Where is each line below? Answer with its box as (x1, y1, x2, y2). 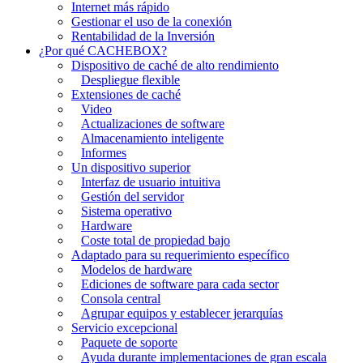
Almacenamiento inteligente (81, 131, 224, 145)
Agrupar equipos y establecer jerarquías (81, 306, 283, 320)
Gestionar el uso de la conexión (71, 15, 232, 28)
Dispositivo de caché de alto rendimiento (71, 58, 279, 72)
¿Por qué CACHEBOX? (39, 44, 167, 58)
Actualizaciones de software (81, 117, 224, 130)
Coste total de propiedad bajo (81, 233, 230, 247)
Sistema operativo (81, 204, 172, 218)
